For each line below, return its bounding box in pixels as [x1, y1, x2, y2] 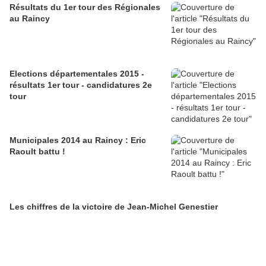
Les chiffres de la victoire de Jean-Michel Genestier [9, 201, 218, 211]
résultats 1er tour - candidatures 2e [9, 80, 152, 90]
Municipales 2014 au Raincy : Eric [9, 135, 146, 145]
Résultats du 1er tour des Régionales [9, 2, 160, 12]
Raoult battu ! [9, 146, 65, 156]
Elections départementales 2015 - [9, 68, 144, 78]
